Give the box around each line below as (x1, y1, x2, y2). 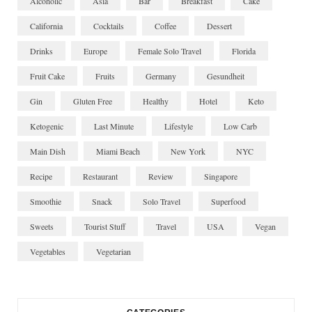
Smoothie (30, 195, 61, 207)
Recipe (30, 170, 52, 182)
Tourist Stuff (84, 220, 125, 232)
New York (171, 145, 205, 157)
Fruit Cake (30, 70, 65, 81)
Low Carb (224, 120, 257, 132)
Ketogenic (30, 120, 63, 132)
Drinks (30, 45, 53, 56)
